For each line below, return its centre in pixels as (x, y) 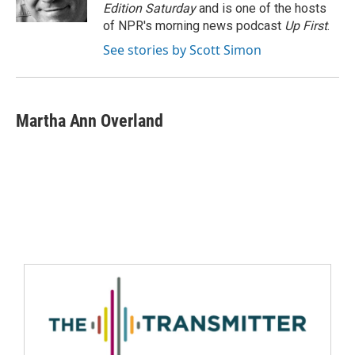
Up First (306, 26)
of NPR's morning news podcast (194, 26)
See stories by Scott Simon (182, 50)
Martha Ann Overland (90, 121)
